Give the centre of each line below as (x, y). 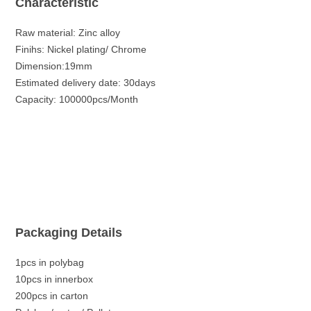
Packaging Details (69, 233)
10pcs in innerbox (54, 279)
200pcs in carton (52, 296)
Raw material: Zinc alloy (68, 33)
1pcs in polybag (50, 262)
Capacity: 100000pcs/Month (77, 99)
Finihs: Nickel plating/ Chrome (81, 49)
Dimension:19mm (54, 66)
